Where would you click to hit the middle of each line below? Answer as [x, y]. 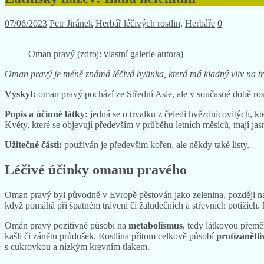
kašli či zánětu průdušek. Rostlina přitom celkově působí [110, 236]
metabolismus [156, 225]
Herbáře [200, 23]
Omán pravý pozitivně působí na [67, 225]
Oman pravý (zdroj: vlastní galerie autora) [106, 54]
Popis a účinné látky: [47, 114]
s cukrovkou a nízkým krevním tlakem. [77, 246]
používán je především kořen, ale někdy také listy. [157, 144]
